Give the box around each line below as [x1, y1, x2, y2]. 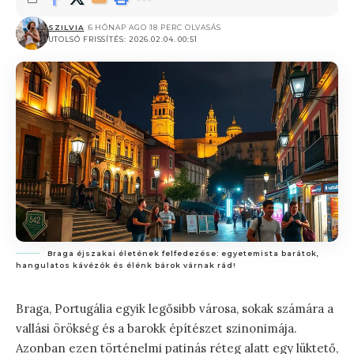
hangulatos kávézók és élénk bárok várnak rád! [16, 261, 236, 270]
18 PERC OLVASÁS [150, 23, 221, 32]
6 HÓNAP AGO [88, 23, 147, 32]
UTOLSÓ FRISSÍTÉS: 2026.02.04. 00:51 [47, 35, 198, 43]
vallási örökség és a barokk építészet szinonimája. [16, 321, 297, 337]
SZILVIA [47, 23, 85, 32]
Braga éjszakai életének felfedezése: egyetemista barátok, [47, 249, 319, 258]
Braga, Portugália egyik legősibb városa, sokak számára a [16, 301, 333, 317]
